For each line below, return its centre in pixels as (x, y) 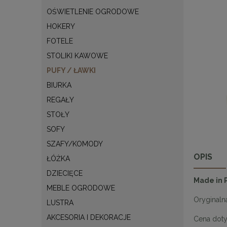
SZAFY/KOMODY (75, 144)
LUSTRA (60, 202)
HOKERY (61, 26)
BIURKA (59, 85)
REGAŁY (60, 100)
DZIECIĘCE (65, 173)
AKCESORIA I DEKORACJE (89, 217)
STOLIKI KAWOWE (77, 55)
